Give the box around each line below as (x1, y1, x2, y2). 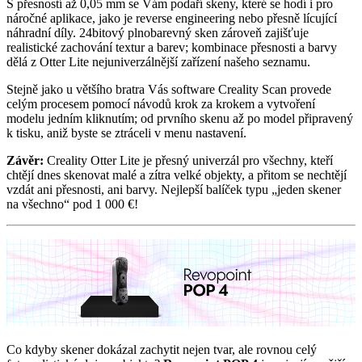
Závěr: (6, 153, 47, 167)
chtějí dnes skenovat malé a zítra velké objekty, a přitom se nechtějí (6, 167, 347, 182)
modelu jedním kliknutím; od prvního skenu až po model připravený (6, 111, 353, 125)
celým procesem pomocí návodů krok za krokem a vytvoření (6, 96, 315, 111)
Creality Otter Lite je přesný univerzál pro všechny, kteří (47, 153, 333, 167)
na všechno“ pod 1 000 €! (6, 196, 138, 211)
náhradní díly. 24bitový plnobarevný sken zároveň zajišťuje (6, 25, 309, 40)
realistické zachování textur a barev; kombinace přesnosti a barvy (6, 40, 337, 54)
